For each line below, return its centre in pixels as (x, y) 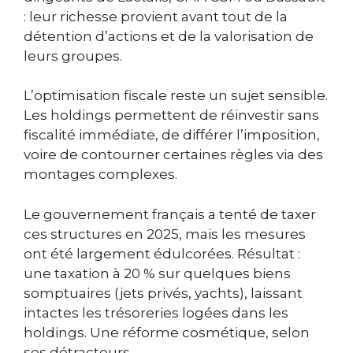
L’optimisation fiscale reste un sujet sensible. (176, 96)
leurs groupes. (73, 56)
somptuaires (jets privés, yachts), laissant (163, 293)
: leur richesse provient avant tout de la (156, 16)
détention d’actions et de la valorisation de (169, 36)
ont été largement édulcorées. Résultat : (162, 253)
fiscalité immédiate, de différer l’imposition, (172, 135)
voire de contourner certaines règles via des (173, 155)
